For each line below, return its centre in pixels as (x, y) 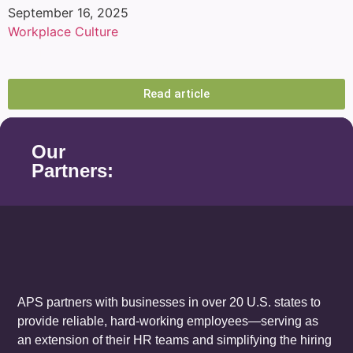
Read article (176, 93)
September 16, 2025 (68, 12)
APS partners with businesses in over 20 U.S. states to (169, 302)
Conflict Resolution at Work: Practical (162, 50)
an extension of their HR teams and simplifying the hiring (175, 340)
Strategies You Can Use (108, 69)
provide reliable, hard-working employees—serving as (168, 321)
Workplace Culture (63, 31)
